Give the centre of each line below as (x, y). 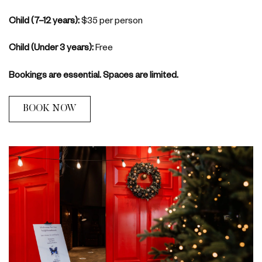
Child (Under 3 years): (51, 48)
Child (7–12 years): (44, 20)
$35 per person (111, 20)
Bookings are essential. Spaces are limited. (94, 75)
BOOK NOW (50, 109)
